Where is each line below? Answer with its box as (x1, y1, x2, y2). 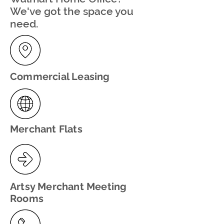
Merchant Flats (10, 123, 82, 135)
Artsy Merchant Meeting (10, 180, 127, 192)
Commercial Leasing (10, 70, 110, 82)
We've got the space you (10, 5, 133, 17)
